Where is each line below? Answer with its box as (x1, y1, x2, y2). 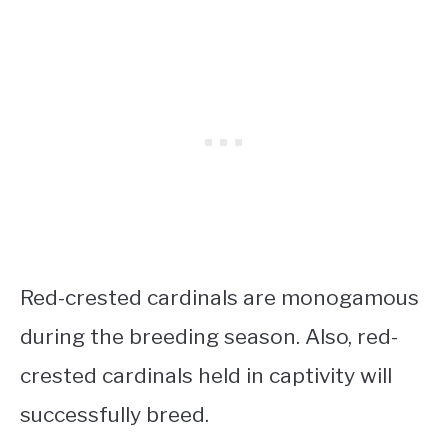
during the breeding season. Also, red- (20, 323, 398, 349)
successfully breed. (20, 401, 209, 427)
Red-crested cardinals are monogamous (20, 284, 419, 310)
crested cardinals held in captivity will (20, 362, 392, 388)
